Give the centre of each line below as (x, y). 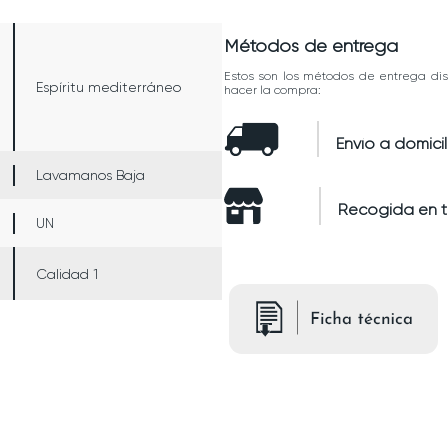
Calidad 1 (67, 273)
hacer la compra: (272, 90)
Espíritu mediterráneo (109, 87)
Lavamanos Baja (91, 175)
